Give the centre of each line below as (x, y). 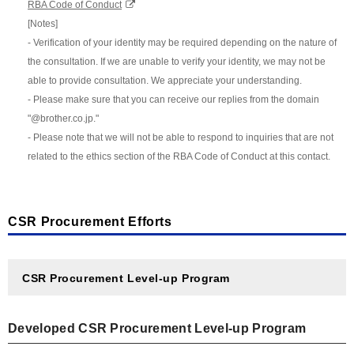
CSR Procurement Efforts (90, 221)
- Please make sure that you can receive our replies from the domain (173, 99)
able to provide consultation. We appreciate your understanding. (165, 80)
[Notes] (43, 23)
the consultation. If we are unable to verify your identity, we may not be (177, 61)
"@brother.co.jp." (63, 118)
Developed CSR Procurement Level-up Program (157, 328)
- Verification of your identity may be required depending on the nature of (182, 42)
